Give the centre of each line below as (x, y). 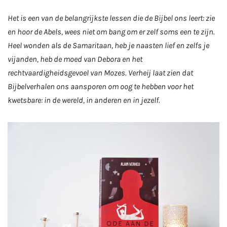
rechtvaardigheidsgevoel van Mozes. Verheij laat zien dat (100, 72)
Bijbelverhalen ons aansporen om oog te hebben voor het (101, 86)
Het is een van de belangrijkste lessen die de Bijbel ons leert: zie (111, 18)
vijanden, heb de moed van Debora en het (75, 59)
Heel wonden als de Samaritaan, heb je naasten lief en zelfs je (108, 45)
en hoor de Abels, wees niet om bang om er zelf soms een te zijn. (111, 31)
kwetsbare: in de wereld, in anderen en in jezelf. (85, 100)
